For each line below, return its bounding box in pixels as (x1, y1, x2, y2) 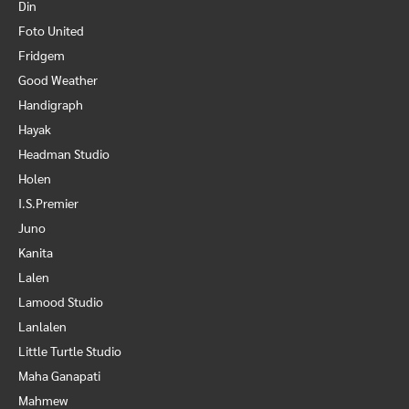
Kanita (18, 244, 53, 260)
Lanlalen (18, 318, 67, 334)
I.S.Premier (18, 194, 79, 211)
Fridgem (18, 47, 65, 63)
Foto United (18, 22, 84, 38)
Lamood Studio (18, 293, 103, 309)
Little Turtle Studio (18, 342, 121, 359)
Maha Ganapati (18, 367, 100, 383)
